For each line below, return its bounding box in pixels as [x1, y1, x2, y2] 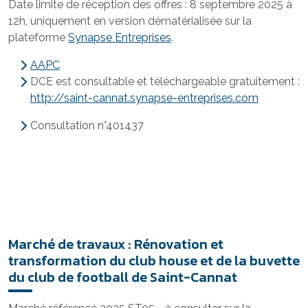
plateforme [8, 31, 68, 44]
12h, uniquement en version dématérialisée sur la [8, 14, 252, 27]
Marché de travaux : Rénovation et [8, 234, 223, 254]
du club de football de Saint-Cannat [8, 267, 237, 287]
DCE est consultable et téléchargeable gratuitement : [30, 75, 300, 88]
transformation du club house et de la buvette [8, 250, 300, 271]
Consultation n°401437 [30, 119, 144, 132]
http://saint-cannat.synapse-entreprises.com [30, 91, 258, 104]
